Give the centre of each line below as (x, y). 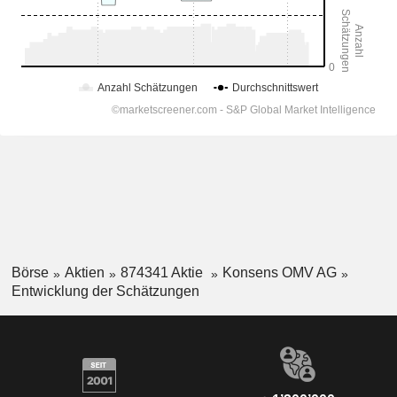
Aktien (84, 272)
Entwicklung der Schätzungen (105, 291)
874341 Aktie (163, 272)
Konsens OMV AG (279, 272)
